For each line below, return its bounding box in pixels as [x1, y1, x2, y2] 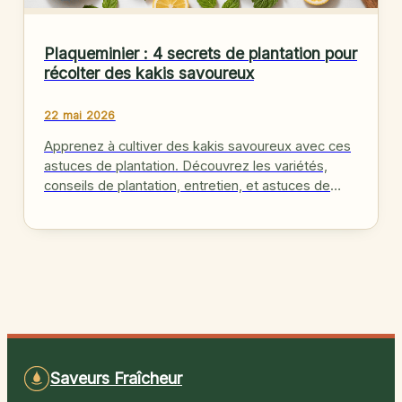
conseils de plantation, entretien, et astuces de [44, 178, 330, 195]
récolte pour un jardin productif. [44, 197, 235, 214]
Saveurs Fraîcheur [50, 369, 182, 389]
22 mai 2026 [44, 108, 116, 122]
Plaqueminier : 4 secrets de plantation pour [44, 43, 357, 63]
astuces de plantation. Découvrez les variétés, [44, 158, 328, 175]
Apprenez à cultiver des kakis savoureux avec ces [44, 138, 351, 155]
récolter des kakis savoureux [44, 63, 254, 83]
